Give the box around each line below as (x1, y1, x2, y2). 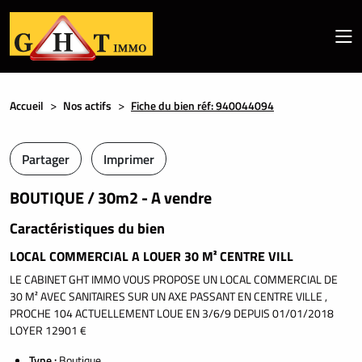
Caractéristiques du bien (10, 217, 165, 240)
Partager (22, 149, 69, 169)
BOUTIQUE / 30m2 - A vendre (10, 185, 212, 211)
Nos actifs (63, 97, 112, 114)
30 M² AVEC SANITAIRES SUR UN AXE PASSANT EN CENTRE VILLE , (10, 288, 327, 305)
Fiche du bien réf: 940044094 (131, 97, 274, 114)
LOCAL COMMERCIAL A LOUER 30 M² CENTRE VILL (10, 246, 293, 267)
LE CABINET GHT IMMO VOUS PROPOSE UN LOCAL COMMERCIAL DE (10, 271, 338, 288)
